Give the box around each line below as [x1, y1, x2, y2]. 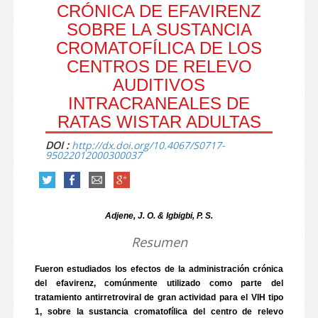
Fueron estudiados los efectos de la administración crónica [35, 264, 283, 274]
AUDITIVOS [113, 75, 205, 94]
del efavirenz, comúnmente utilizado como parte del [35, 278, 283, 288]
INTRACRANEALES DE [68, 94, 250, 113]
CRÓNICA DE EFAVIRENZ [57, 1, 261, 21]
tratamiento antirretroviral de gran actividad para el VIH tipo [35, 292, 283, 302]
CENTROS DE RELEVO [66, 57, 252, 76]
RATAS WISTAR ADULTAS [57, 112, 261, 131]
